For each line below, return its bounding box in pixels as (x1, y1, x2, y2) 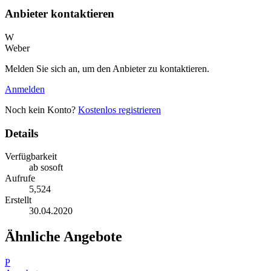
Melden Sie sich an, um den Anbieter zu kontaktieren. (5, 63, 209, 74)
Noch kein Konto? (5, 104, 78, 115)
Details (5, 126, 38, 140)
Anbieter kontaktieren (5, 7, 114, 21)
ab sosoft (29, 162, 63, 173)
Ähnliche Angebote (5, 229, 122, 245)
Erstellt (5, 195, 31, 206)
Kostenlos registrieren (78, 104, 161, 115)
